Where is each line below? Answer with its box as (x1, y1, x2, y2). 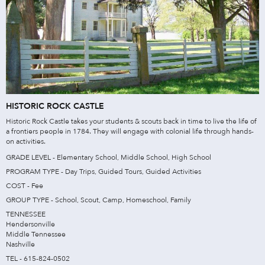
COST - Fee (6, 180, 43, 190)
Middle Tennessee (6, 229, 66, 239)
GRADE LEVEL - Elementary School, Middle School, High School (6, 152, 211, 162)
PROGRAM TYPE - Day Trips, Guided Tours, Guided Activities (6, 166, 201, 176)
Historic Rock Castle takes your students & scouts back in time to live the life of (6, 116, 257, 126)
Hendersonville (6, 219, 55, 229)
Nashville (6, 239, 35, 249)
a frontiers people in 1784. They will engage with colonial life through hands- (6, 126, 254, 136)
